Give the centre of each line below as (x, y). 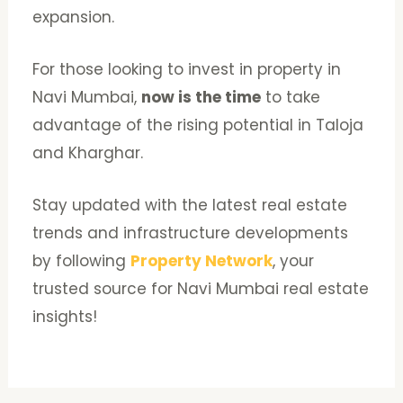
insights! (65, 317)
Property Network (202, 261)
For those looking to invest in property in (187, 70)
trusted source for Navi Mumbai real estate (201, 289)
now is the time (201, 98)
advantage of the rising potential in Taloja (198, 125)
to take (291, 98)
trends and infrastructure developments (191, 233)
